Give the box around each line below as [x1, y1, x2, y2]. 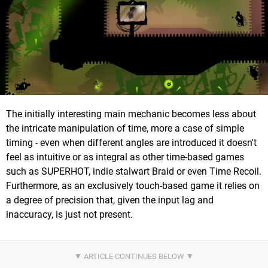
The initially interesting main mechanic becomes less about [6, 108, 256, 120]
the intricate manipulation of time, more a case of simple [6, 123, 244, 135]
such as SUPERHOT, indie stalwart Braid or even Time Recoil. [6, 166, 261, 178]
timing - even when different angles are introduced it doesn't [6, 137, 257, 149]
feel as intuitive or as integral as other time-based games [6, 151, 244, 163]
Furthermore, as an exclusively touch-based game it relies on [6, 180, 260, 192]
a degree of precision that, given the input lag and [6, 194, 214, 206]
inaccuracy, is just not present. [6, 209, 138, 221]
